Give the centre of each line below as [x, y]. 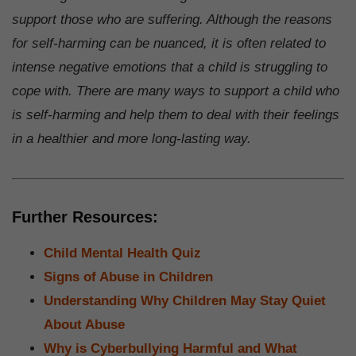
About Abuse [84, 324]
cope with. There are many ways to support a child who [176, 91]
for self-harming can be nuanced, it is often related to [169, 43]
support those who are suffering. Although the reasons [172, 19]
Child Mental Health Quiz [122, 253]
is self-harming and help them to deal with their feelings [176, 114]
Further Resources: [85, 217]
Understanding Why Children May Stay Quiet [185, 300]
